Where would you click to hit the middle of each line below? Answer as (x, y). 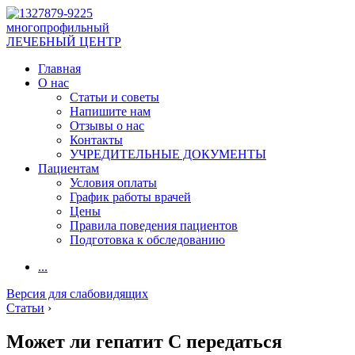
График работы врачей (130, 197)
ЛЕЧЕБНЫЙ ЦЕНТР (64, 42)
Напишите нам (110, 111)
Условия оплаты (113, 183)
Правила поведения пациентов (154, 225)
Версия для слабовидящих (77, 294)
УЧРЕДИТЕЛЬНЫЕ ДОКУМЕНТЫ (168, 154)
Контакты (96, 140)
